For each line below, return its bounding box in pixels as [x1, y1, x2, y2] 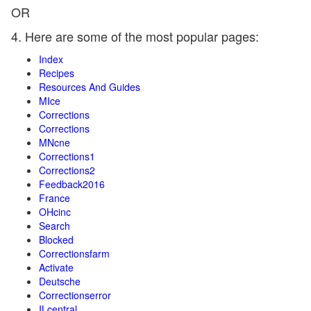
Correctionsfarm [39, 246, 110, 260]
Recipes [39, 66, 74, 80]
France [39, 191, 70, 205]
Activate [39, 260, 74, 274]
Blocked [39, 233, 74, 246]
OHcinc [39, 205, 71, 219]
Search [39, 219, 70, 233]
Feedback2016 [39, 177, 105, 191]
